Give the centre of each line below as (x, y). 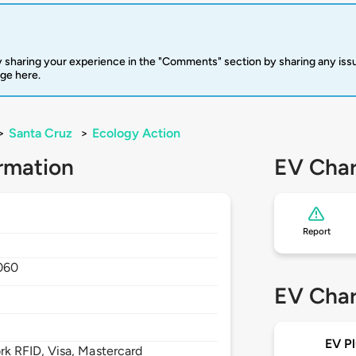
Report (316, 232)
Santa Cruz (41, 133)
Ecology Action (136, 133)
